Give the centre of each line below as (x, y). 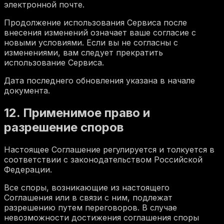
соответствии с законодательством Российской (103, 159)
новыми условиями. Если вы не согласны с (91, 43)
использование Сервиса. (54, 63)
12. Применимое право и (77, 113)
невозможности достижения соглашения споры (101, 217)
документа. (27, 91)
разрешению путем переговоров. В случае (90, 207)
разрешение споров (64, 127)
